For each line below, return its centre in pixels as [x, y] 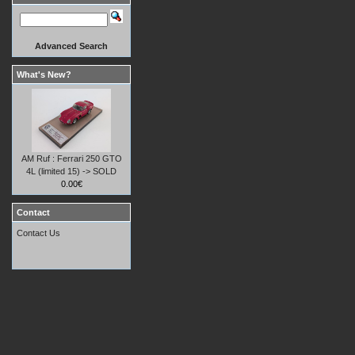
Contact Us [38, 233]
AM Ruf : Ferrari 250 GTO [71, 158]
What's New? [44, 74]
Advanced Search [71, 46]
